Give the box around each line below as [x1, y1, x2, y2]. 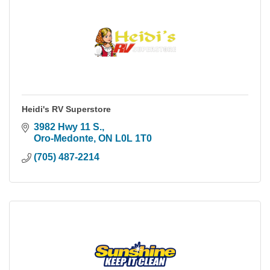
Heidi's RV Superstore [22, 104, 111, 114]
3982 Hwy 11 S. [34, 121, 102, 132]
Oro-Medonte [34, 133, 93, 143]
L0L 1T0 [115, 133, 152, 143]
